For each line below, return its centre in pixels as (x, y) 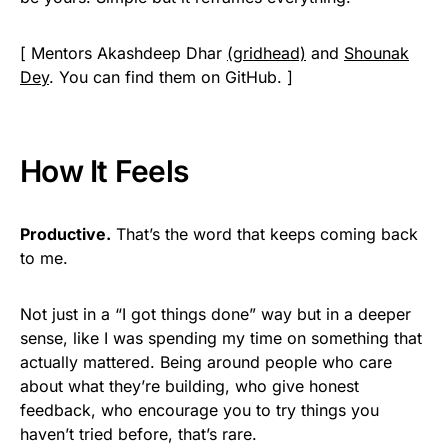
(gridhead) (266, 52)
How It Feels (104, 170)
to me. (44, 257)
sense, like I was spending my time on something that (221, 337)
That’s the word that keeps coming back (264, 233)
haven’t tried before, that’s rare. (138, 433)
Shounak (376, 52)
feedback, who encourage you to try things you (199, 409)
